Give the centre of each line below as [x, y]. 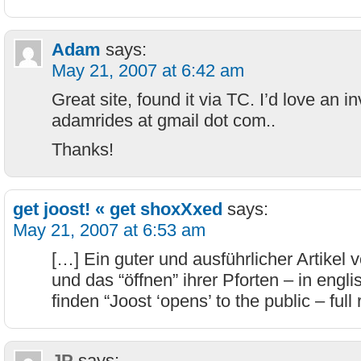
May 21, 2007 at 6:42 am [148, 71]
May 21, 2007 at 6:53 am [109, 230]
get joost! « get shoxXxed [118, 209]
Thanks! [83, 149]
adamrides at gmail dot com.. [164, 120]
